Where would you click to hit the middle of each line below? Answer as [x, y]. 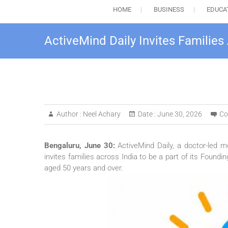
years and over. [97, 168]
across [108, 157]
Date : [147, 114]
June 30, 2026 [179, 114]
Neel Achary [101, 114]
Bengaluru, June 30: [81, 146]
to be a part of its [169, 157]
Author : [69, 114]
